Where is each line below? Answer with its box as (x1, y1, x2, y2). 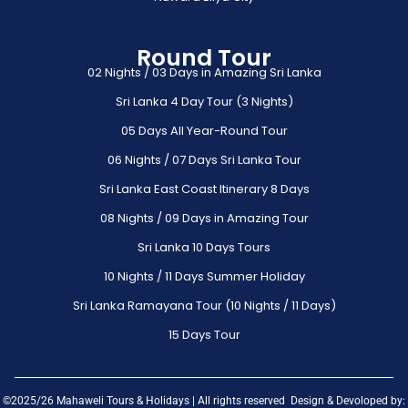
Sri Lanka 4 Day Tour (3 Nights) (115, 92, 293, 110)
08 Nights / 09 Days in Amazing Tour (99, 209, 309, 227)
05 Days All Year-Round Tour (120, 121, 288, 139)
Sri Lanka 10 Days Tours (138, 238, 270, 256)
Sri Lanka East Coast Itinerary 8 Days (98, 179, 310, 198)
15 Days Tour (168, 325, 240, 343)
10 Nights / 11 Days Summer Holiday (103, 267, 305, 285)
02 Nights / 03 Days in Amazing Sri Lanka (87, 63, 321, 81)
